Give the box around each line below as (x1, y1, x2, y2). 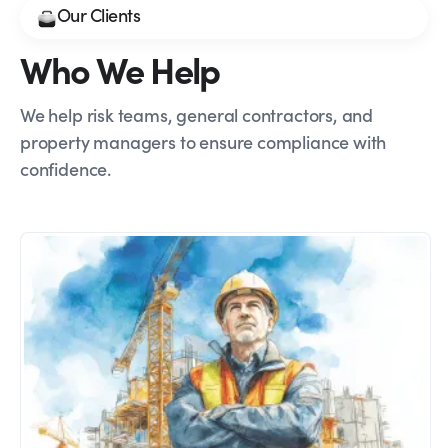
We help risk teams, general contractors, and (20, 102, 374, 128)
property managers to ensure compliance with (20, 129, 387, 155)
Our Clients (57, 2, 141, 28)
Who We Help (20, 44, 220, 94)
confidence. (20, 156, 112, 182)
